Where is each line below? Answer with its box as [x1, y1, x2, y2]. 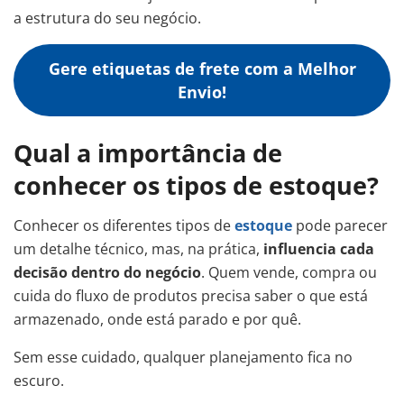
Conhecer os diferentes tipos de [14, 216, 234, 236]
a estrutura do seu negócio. [14, 8, 201, 28]
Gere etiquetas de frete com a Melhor [48, 58, 356, 79]
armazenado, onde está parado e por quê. [14, 309, 301, 330]
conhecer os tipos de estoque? [14, 168, 379, 202]
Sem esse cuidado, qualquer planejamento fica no [14, 347, 353, 368]
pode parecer [296, 216, 388, 236]
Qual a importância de [14, 135, 282, 170]
